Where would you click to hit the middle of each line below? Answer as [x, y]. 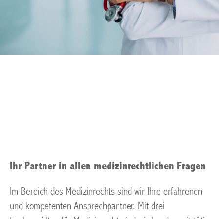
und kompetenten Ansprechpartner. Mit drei [87, 206]
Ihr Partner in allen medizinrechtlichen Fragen [108, 166]
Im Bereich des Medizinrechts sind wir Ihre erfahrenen [106, 191]
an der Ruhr [56, 127]
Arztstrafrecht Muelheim [107, 103]
